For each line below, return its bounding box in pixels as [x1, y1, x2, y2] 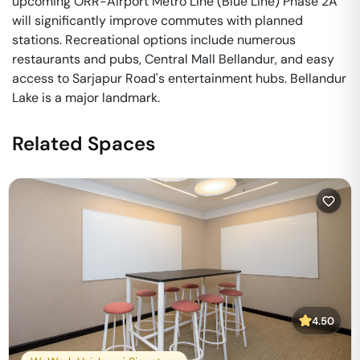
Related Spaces [12, 131, 156, 156]
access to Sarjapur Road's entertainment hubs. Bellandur [12, 70, 346, 87]
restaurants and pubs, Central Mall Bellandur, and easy [12, 51, 334, 67]
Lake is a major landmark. [12, 89, 160, 106]
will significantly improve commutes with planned [12, 12, 303, 29]
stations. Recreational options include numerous [12, 31, 296, 48]
